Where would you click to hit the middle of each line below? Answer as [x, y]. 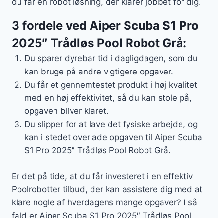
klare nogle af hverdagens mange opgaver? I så [104, 202]
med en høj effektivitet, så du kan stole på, [108, 98]
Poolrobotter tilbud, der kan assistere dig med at [107, 189]
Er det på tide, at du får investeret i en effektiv [102, 176]
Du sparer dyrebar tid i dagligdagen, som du [111, 59]
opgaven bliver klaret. [66, 111]
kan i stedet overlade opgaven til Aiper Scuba [113, 137]
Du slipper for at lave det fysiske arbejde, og [111, 124]
